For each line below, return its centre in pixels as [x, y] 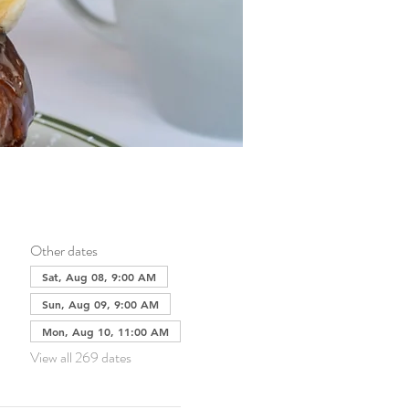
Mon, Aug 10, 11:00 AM [105, 331]
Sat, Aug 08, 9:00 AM [99, 277]
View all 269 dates [80, 357]
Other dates [63, 251]
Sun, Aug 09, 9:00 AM [100, 304]
